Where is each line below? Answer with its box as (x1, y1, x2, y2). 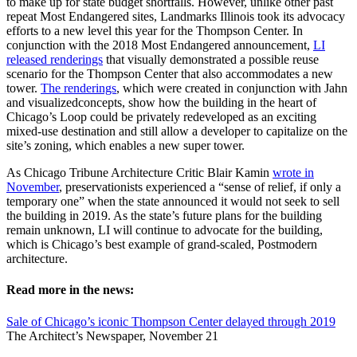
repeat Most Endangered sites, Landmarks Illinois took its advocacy (6, 10, 345, 24)
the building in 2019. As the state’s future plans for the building (6, 209, 322, 223)
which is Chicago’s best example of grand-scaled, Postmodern (6, 237, 317, 252)
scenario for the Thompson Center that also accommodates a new (6, 67, 333, 81)
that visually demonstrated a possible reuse (103, 53, 319, 67)
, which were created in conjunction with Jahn (116, 81, 347, 96)
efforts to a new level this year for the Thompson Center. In (6, 24, 303, 38)
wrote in (273, 166, 314, 180)
